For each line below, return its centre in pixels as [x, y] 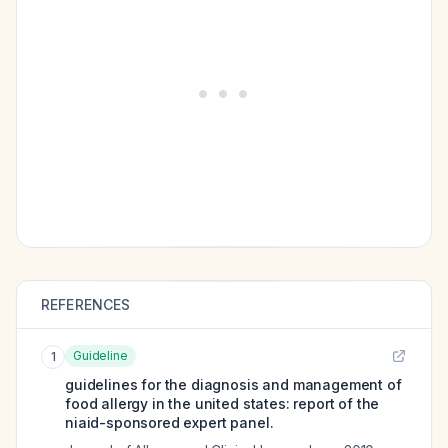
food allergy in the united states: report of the [222, 403]
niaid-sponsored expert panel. [169, 422]
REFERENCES [86, 304]
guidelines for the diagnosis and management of [233, 384]
